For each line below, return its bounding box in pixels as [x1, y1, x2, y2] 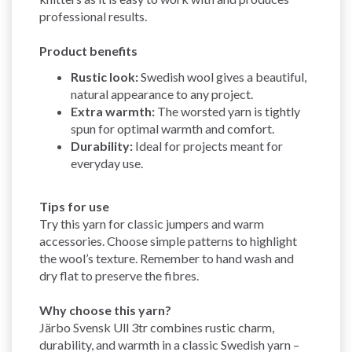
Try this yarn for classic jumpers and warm [39, 215, 264, 231]
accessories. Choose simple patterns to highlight [39, 233, 297, 248]
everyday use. [71, 155, 143, 170]
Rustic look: [71, 68, 138, 84]
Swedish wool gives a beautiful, [138, 68, 306, 84]
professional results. [39, 8, 147, 24]
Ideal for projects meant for [133, 137, 283, 153]
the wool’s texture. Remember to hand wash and [39, 250, 294, 266]
